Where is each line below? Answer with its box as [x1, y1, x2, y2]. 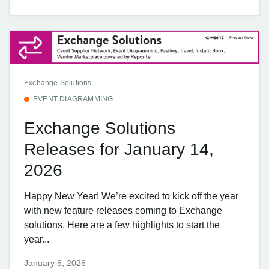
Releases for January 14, [24, 139, 214, 159]
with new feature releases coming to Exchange [24, 205, 222, 216]
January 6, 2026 [24, 258, 86, 268]
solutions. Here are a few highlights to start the [24, 220, 220, 231]
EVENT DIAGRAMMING [33, 95, 113, 104]
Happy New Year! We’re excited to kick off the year [24, 191, 238, 202]
